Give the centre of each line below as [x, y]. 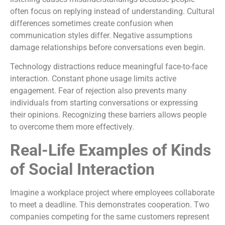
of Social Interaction [82, 169]
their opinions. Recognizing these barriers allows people [108, 115]
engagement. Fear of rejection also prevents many [98, 91]
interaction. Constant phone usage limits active [93, 79]
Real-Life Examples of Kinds [110, 150]
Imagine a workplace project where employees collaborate [112, 192]
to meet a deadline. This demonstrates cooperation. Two [110, 204]
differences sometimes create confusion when [92, 23]
